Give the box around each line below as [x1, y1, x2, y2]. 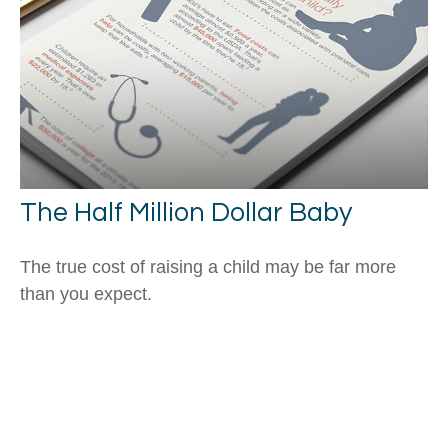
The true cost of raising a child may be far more [20, 257, 396, 278]
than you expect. [20, 284, 152, 305]
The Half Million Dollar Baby [20, 199, 352, 228]
